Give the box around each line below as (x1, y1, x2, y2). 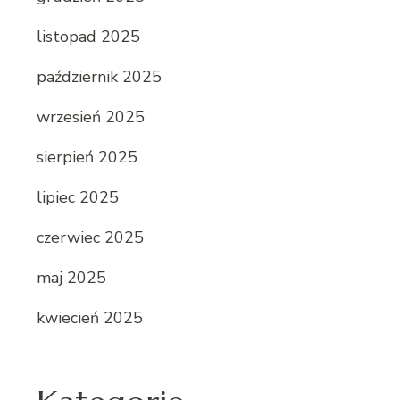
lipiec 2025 (37, 186, 119, 208)
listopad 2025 (37, 25, 140, 47)
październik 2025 (37, 65, 162, 87)
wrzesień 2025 (37, 105, 145, 128)
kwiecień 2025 (37, 306, 143, 329)
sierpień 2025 (37, 146, 137, 168)
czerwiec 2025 (37, 226, 144, 248)
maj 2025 (37, 266, 106, 288)
